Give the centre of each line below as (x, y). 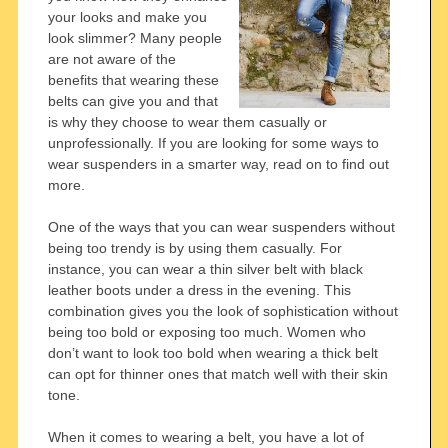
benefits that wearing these (133, 79)
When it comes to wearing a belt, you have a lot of (205, 436)
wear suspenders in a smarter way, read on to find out (218, 163)
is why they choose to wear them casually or (187, 121)
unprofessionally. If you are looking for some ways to (213, 142)
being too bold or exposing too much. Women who (206, 331)
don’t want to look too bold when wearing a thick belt (212, 352)
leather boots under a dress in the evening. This (199, 289)
